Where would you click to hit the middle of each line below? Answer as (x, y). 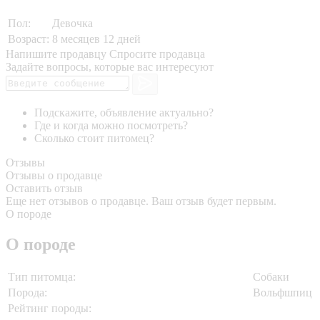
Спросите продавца (157, 54)
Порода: (27, 293)
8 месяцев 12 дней (96, 39)
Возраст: (29, 39)
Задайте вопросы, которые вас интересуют (110, 66)
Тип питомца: (42, 277)
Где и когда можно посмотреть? (111, 126)
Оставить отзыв (44, 189)
